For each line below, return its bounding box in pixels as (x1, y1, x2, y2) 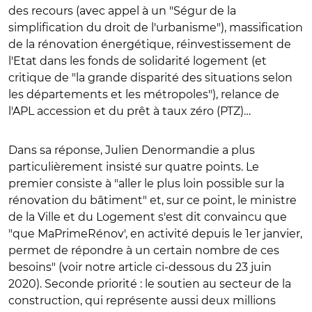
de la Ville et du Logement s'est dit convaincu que (8, 210, 287, 224)
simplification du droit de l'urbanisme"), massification (8, 20, 303, 34)
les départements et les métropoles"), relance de (8, 87, 279, 101)
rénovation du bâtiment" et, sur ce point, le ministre (8, 193, 297, 207)
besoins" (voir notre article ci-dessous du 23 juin (8, 260, 272, 274)
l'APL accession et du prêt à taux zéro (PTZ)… (8, 104, 251, 118)
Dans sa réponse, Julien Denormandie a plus (8, 143, 255, 157)
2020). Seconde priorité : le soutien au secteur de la (8, 276, 291, 290)
